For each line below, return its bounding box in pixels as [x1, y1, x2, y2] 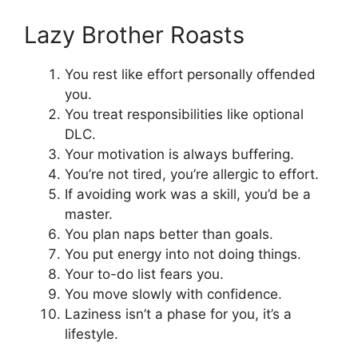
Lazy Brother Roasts [24, 20, 245, 49]
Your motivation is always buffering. [65, 145, 294, 162]
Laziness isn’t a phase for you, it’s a [65, 305, 292, 322]
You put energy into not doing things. [65, 245, 301, 262]
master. [65, 205, 113, 222]
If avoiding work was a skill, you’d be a [65, 185, 311, 202]
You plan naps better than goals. [65, 225, 273, 242]
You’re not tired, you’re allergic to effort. [65, 165, 319, 182]
